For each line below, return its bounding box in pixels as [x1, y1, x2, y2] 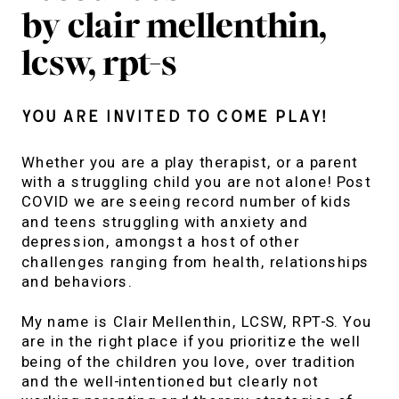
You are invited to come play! [20, 108, 327, 126]
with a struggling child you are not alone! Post [20, 173, 371, 191]
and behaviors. [20, 273, 133, 291]
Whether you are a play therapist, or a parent [20, 153, 358, 171]
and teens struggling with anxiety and [20, 213, 309, 231]
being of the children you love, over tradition [20, 353, 356, 370]
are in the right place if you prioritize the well [20, 332, 362, 351]
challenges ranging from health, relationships [20, 253, 370, 271]
